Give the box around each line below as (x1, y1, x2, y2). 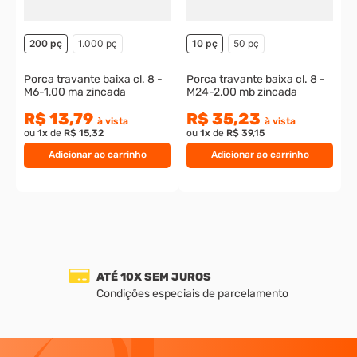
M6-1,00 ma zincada (24, 84, 127, 99)
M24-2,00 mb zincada (186, 84, 298, 99)
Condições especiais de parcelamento (96, 286, 288, 300)
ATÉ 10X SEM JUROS (96, 269, 211, 284)
